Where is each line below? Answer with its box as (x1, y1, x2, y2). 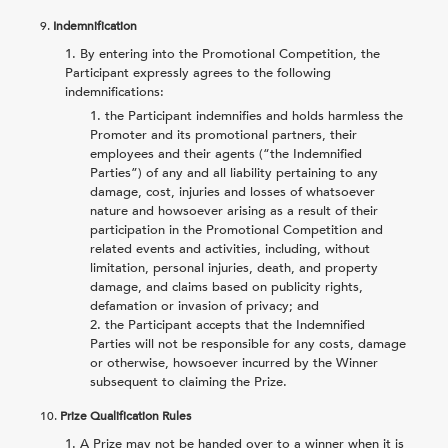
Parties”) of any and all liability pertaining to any (90, 163, 378, 182)
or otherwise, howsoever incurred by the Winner (90, 353, 378, 372)
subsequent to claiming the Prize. (90, 372, 287, 391)
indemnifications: (65, 82, 164, 101)
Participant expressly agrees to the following (65, 63, 331, 82)
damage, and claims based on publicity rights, (90, 277, 363, 296)
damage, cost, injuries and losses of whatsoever (90, 182, 375, 201)
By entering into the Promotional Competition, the (80, 44, 380, 63)
